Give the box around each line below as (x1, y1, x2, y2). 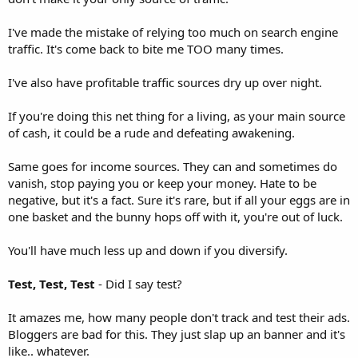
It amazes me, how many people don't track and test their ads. (8, 309, 350, 326)
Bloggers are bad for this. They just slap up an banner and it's (8, 326, 345, 343)
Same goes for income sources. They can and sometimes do (8, 158, 337, 175)
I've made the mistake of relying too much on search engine (8, 24, 338, 41)
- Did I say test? (95, 276, 182, 292)
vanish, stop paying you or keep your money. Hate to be (8, 175, 316, 192)
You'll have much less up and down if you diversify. (8, 242, 288, 259)
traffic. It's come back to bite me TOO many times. (8, 41, 284, 58)
